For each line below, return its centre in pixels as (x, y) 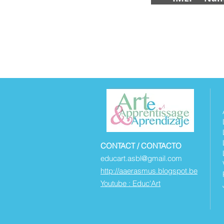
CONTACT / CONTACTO (141, 146)
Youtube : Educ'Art (130, 183)
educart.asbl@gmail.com (141, 158)
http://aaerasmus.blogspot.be (149, 171)
